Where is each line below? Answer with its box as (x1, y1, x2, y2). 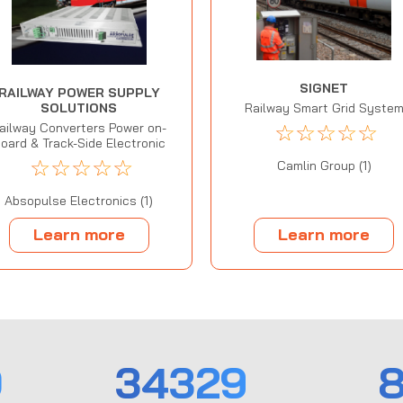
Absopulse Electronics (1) (4, 192, 154, 209)
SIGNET (300, 80, 349, 97)
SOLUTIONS (40, 99, 118, 116)
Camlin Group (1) (276, 157, 372, 175)
